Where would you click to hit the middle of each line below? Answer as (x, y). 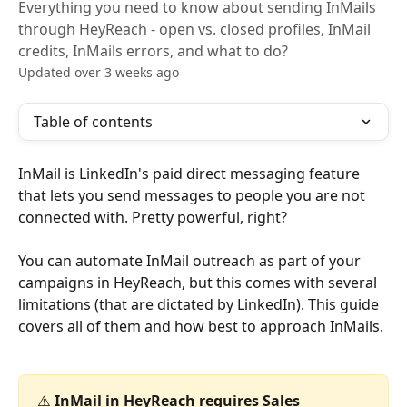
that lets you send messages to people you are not (194, 195)
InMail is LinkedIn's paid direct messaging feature (191, 174)
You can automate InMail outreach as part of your (191, 261)
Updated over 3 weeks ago (99, 72)
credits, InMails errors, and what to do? (153, 51)
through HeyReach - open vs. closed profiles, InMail (194, 29)
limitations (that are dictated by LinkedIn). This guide (200, 305)
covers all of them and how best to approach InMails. (201, 327)
